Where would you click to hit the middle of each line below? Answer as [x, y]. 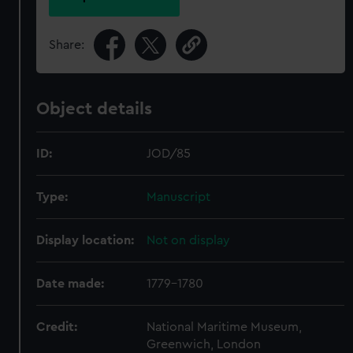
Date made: [71, 284]
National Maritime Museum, [225, 327]
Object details [95, 109]
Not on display [189, 240]
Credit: [57, 327]
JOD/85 [169, 154]
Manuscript [179, 197]
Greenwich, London [204, 344]
